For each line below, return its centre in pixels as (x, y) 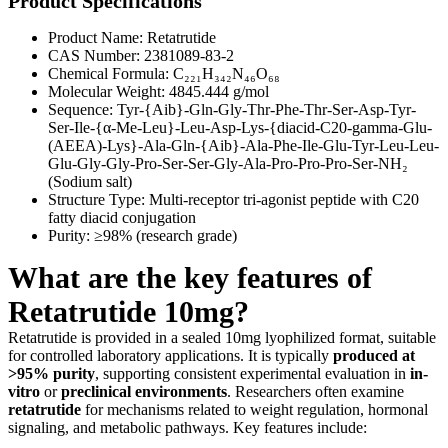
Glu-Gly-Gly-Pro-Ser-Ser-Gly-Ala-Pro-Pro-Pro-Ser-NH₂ (228, 163)
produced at (374, 355)
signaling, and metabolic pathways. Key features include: (187, 427)
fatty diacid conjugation (122, 217)
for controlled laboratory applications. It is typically (170, 355)
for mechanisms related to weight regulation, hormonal (254, 409)
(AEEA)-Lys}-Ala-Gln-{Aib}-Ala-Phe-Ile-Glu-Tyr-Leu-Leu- (243, 145)
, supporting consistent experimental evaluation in (252, 373)
